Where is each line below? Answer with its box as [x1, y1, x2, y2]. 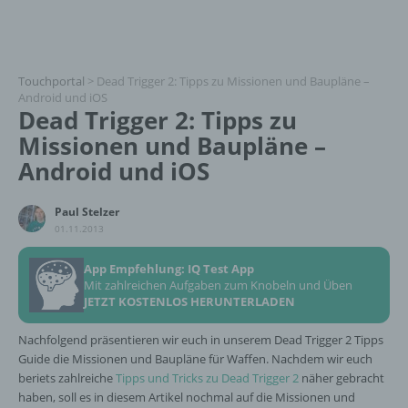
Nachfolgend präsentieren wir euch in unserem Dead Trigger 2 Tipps [18, 331, 383, 348]
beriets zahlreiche [18, 370, 116, 386]
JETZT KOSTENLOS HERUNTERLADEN [84, 293, 295, 310]
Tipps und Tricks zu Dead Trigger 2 [116, 370, 299, 386]
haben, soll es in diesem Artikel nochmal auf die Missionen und [18, 389, 355, 405]
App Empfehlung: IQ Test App [84, 260, 254, 277]
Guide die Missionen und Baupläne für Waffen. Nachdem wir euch [18, 351, 372, 367]
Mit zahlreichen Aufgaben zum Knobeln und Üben [84, 277, 352, 293]
